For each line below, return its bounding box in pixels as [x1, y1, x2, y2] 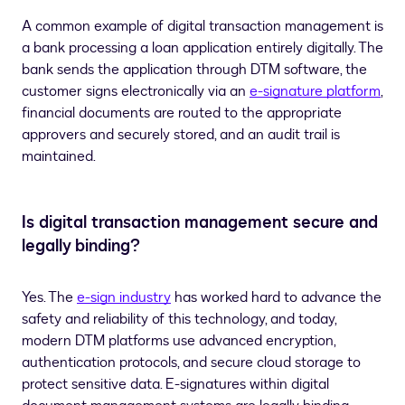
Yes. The [22, 287, 77, 307]
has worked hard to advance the [171, 287, 381, 307]
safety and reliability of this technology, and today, [22, 309, 336, 329]
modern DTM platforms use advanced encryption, [22, 331, 335, 351]
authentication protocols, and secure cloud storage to [22, 353, 361, 372]
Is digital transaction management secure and [22, 211, 378, 234]
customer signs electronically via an [22, 81, 250, 101]
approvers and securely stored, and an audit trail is [22, 125, 340, 145]
